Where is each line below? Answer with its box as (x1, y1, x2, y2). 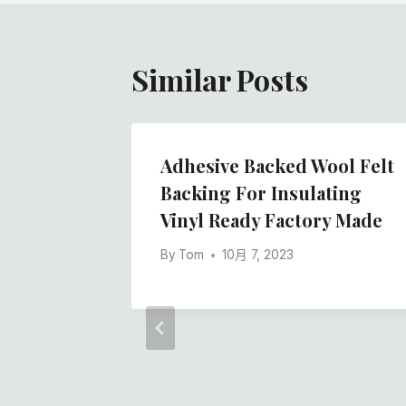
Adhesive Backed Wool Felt (160, 152, 394, 178)
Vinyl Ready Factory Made (160, 207, 382, 232)
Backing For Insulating (160, 179, 362, 205)
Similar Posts (131, 59, 308, 99)
